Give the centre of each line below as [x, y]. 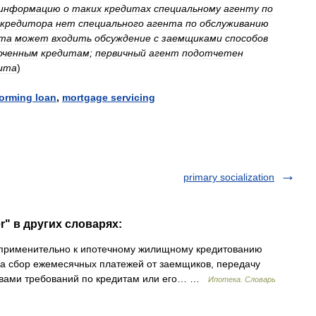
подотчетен [213, 53]
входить [72, 38]
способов [247, 38]
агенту [241, 8]
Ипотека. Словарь [242, 279]
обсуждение [123, 38]
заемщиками [192, 38]
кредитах [128, 8]
